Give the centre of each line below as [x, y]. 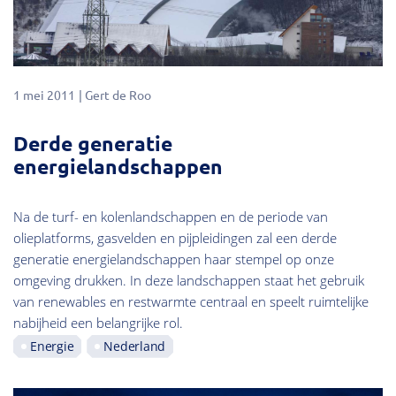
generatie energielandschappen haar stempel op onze [174, 259]
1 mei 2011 [44, 95]
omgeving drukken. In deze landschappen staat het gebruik [189, 280]
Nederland [134, 346]
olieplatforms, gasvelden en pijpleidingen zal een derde [175, 237]
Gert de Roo [118, 95]
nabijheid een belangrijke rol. [98, 322]
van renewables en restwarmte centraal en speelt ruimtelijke [191, 301]
